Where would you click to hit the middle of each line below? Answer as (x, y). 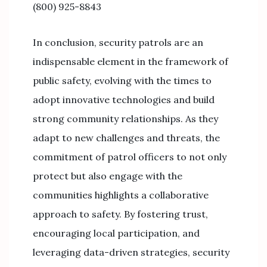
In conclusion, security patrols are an (118, 42)
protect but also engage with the (108, 176)
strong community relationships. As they (125, 119)
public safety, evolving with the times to (122, 80)
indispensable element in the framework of (131, 61)
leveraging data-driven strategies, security (131, 252)
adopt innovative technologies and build (124, 100)
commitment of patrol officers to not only (130, 157)
